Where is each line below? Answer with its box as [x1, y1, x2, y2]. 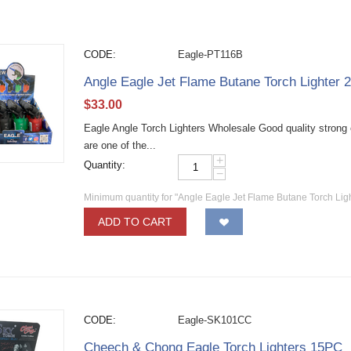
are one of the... [84, 139, 157, 151]
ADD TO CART [98, 215, 173, 228]
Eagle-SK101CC [178, 314, 252, 326]
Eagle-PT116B [178, 49, 244, 60]
